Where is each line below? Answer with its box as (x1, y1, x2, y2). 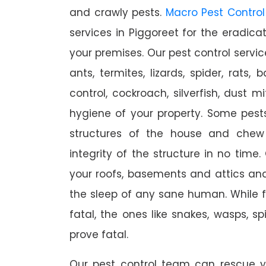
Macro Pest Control (165, 5, 265, 20)
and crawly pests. (69, 5, 166, 20)
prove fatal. (69, 227, 128, 242)
